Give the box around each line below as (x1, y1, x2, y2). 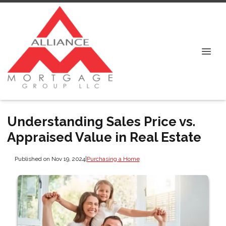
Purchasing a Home (86, 155, 140, 162)
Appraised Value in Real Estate (7, 130, 201, 145)
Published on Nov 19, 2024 (14, 155, 85, 162)
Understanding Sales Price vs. (7, 114, 195, 129)
